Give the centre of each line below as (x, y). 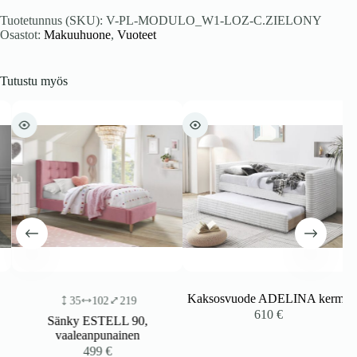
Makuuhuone (77, 35)
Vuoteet (137, 35)
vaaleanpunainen (90, 335)
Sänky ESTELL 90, (90, 321)
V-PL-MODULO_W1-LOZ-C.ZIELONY (214, 21)
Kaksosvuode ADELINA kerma (262, 299)
